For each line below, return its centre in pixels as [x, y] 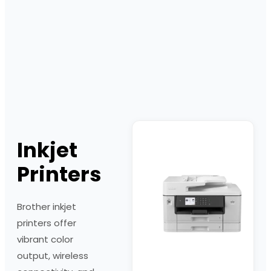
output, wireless [53, 255]
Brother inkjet [47, 206]
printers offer [47, 223]
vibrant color [45, 239]
